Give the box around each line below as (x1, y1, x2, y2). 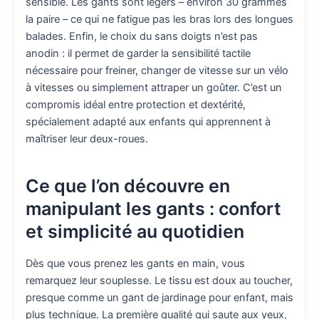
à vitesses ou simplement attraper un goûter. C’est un (26, 81, 282, 95)
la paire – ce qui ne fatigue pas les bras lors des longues (26, 13, 293, 26)
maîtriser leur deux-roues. (26, 132, 148, 146)
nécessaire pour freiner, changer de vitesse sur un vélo (26, 64, 288, 78)
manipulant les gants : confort (26, 197, 281, 219)
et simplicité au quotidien (26, 220, 244, 242)
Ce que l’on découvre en (26, 174, 230, 197)
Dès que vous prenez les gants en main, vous (26, 257, 245, 271)
